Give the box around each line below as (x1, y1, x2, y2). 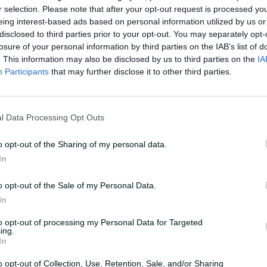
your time (184, 47, 240, 61)
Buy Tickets (111, 77, 164, 88)
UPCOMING (113, 18, 154, 26)
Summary (107, 136, 160, 149)
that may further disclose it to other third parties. (49, 66, 232, 76)
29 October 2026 (27, 47, 123, 61)
